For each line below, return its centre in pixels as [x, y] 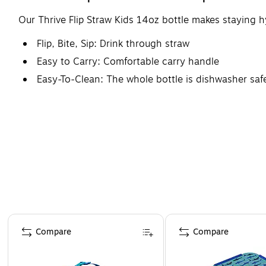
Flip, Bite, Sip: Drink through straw [113, 44]
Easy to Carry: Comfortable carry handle [128, 61]
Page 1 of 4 [29, 218]
